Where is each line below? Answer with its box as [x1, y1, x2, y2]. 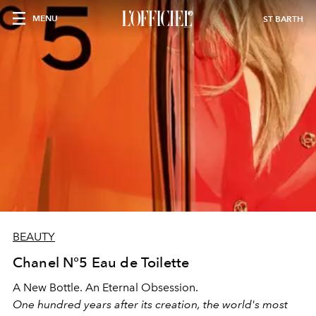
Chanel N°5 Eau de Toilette [13, 254, 190, 271]
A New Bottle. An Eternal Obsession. [13, 281, 198, 294]
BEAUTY [13, 230, 55, 243]
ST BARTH [263, 13, 303, 24]
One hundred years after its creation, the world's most [13, 298, 288, 311]
